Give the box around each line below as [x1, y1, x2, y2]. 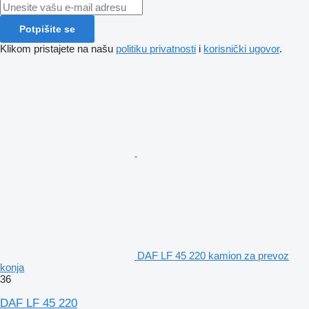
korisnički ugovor [203, 42, 279, 54]
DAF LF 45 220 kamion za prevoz [137, 249, 289, 261]
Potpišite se [19, 23, 75, 34]
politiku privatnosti [116, 42, 196, 54]
